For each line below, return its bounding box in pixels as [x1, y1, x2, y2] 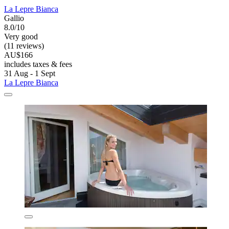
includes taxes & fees [4, 60, 72, 69]
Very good [4, 32, 38, 41]
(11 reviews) [4, 41, 44, 51]
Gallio [4, 14, 24, 23]
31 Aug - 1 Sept [4, 69, 55, 78]
